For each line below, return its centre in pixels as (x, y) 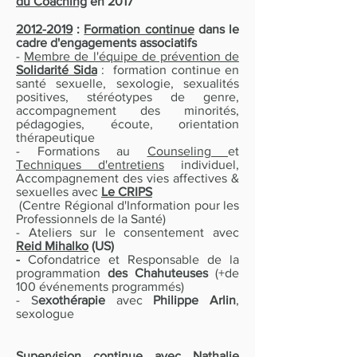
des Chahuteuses (161, 273)
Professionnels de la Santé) (91, 218)
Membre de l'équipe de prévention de (132, 56)
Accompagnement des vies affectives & (127, 178)
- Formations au (82, 151)
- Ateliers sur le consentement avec (127, 232)
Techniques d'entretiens (90, 164)
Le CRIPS (127, 191)
